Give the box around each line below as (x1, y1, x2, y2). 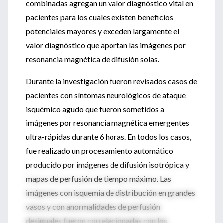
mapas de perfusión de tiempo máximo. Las (26, 174, 171, 183)
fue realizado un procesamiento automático (26, 146, 173, 155)
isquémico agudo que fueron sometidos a (26, 104, 164, 113)
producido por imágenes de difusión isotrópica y (26, 160, 189, 169)
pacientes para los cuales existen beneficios (26, 12, 173, 22)
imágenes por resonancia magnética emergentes (26, 118, 189, 127)
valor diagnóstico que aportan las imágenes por (26, 40, 186, 50)
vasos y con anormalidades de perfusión (26, 202, 160, 211)
